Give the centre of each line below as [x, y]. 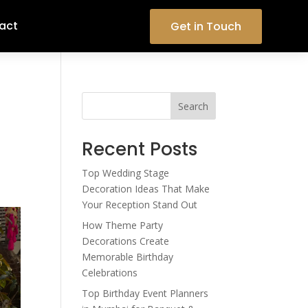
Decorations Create [126, 241]
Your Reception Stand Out [140, 205]
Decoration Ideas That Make [146, 189]
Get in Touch [206, 26]
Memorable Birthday [128, 257]
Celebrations [110, 273]
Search [193, 106]
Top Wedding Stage [126, 173]
